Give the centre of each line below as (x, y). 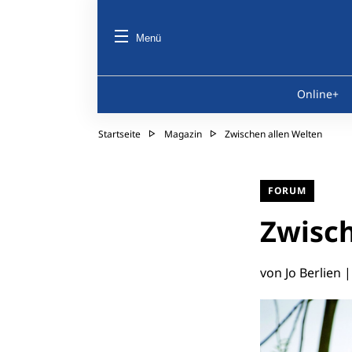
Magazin (183, 134)
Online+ (317, 94)
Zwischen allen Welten (273, 134)
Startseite (119, 134)
